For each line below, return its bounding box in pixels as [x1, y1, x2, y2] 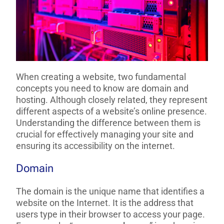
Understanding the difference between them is [16, 117, 201, 128]
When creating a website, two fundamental [16, 71, 186, 82]
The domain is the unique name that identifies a [16, 186, 205, 197]
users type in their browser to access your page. [16, 209, 205, 220]
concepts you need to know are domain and [16, 83, 189, 94]
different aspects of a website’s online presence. [16, 106, 207, 117]
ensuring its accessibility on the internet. [16, 140, 175, 151]
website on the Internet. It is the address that [16, 197, 194, 208]
